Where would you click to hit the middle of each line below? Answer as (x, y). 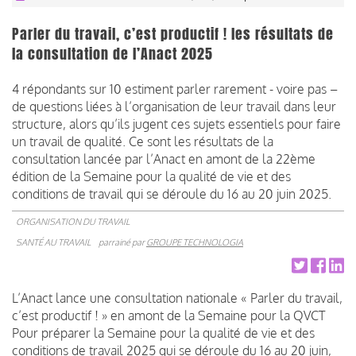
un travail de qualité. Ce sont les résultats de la (143, 141)
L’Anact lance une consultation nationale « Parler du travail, (177, 298)
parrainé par (122, 242)
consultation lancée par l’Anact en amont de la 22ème (164, 159)
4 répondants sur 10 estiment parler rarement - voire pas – (175, 89)
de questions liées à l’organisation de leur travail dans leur (174, 106)
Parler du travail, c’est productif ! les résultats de (173, 34)
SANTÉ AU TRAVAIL (53, 242)
